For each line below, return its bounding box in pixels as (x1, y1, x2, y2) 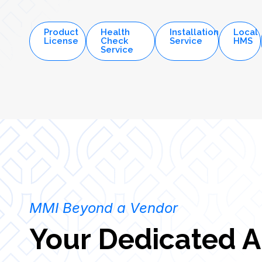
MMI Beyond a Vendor (29, 212, 178, 229)
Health (100, 40, 130, 50)
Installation (170, 40, 219, 50)
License (44, 49, 78, 59)
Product (44, 40, 78, 50)
